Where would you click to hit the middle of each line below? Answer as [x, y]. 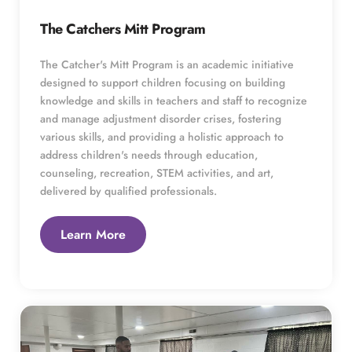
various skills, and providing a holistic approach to [162, 136]
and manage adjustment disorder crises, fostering [161, 118]
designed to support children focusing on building [163, 82]
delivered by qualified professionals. [130, 191]
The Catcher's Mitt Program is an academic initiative [167, 64]
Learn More [93, 234]
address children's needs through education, [149, 154]
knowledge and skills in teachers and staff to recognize [174, 100]
